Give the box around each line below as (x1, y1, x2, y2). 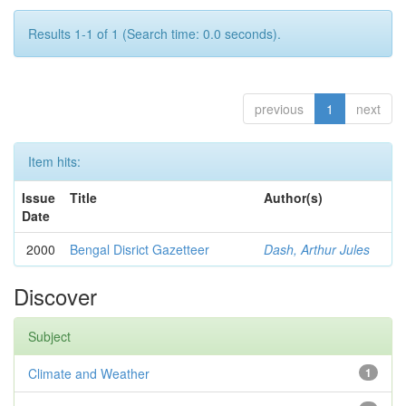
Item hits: (28, 152, 81, 170)
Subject (28, 327, 71, 345)
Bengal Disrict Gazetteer (70, 240, 209, 258)
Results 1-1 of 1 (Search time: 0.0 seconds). (28, 24, 281, 43)
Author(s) (264, 188, 323, 207)
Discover (14, 280, 97, 312)
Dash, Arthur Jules (264, 240, 370, 258)
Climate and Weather (28, 364, 150, 382)
